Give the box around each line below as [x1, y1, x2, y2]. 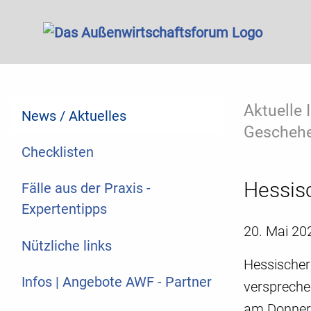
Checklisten [22, 144, 94, 161]
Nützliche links [22, 237, 112, 254]
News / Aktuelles [22, 107, 126, 124]
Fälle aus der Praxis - [22, 180, 151, 197]
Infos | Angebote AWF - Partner [22, 274, 212, 291]
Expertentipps [22, 201, 107, 218]
